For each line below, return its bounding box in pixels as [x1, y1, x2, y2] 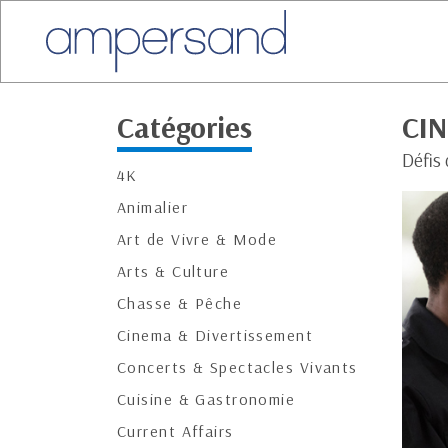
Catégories [117, 108, 252, 146]
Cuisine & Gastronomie [117, 389, 296, 409]
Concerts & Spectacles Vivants [117, 357, 358, 377]
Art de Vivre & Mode [117, 229, 278, 249]
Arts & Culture [117, 261, 230, 281]
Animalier [117, 197, 188, 217]
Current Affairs [117, 421, 234, 441]
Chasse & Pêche [117, 293, 243, 313]
